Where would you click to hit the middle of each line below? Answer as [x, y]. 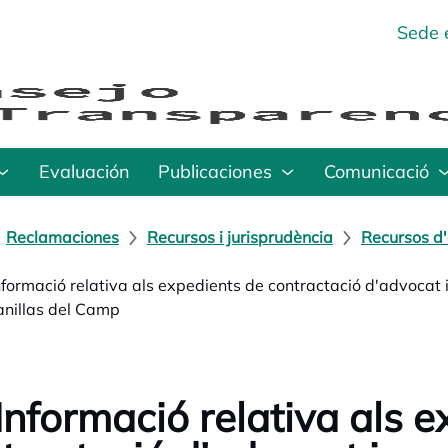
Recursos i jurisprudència [240, 237]
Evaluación [84, 171]
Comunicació [376, 171]
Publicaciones [215, 171]
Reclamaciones [62, 237]
